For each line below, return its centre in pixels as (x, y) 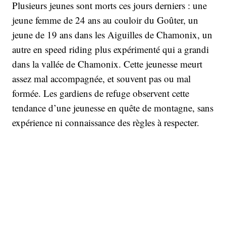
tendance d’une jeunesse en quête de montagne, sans (113, 107)
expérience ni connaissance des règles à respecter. (107, 122)
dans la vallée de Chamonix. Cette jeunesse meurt (107, 64)
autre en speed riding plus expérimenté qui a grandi (110, 49)
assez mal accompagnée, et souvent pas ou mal (101, 78)
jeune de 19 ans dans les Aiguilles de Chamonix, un (112, 34)
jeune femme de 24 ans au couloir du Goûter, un (105, 20)
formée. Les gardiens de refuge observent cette (101, 93)
